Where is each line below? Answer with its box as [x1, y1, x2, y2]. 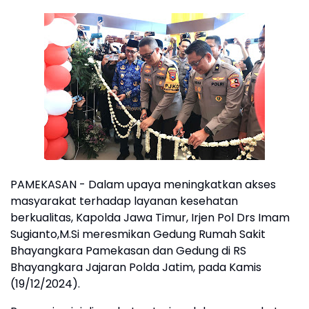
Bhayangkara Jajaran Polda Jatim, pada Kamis [10, 259, 261, 275]
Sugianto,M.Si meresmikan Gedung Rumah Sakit [10, 226, 266, 242]
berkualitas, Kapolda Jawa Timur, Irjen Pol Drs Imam [10, 210, 290, 226]
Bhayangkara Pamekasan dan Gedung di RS [10, 243, 246, 259]
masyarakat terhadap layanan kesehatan [10, 193, 238, 209]
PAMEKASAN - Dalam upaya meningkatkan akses [10, 177, 276, 192]
